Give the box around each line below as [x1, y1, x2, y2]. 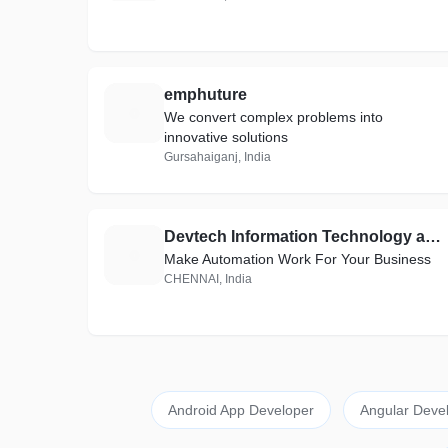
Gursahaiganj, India [164, 150, 271, 164]
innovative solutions [164, 129, 288, 145]
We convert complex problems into [164, 109, 383, 125]
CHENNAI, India [164, 272, 252, 286]
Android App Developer [167, 402, 314, 418]
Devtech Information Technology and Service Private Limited [425, 228, 441, 245]
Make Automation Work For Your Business [164, 251, 432, 267]
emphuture [164, 86, 247, 103]
